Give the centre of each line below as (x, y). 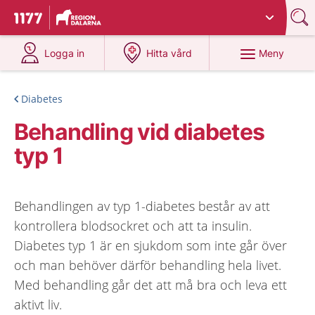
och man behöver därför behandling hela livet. (148, 265)
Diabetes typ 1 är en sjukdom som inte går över (150, 245)
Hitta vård (169, 53)
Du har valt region (103, 12)
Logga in (65, 53)
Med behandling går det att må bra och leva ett (150, 285)
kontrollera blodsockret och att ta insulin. (133, 226)
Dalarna (162, 12)
